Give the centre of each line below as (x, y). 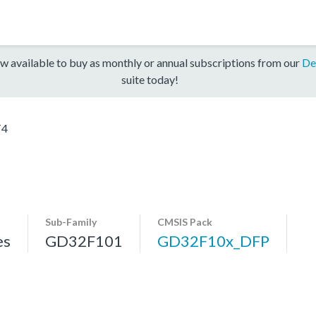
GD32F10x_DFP (213, 241)
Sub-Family (71, 221)
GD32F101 (84, 241)
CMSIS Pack (185, 221)
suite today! (150, 79)
